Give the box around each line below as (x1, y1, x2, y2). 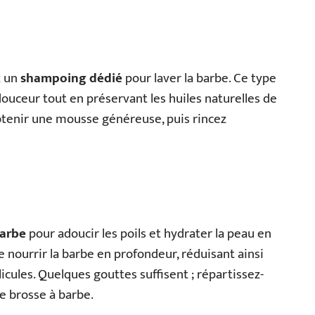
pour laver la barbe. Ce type (122, 67, 276, 89)
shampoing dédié (20, 67, 122, 89)
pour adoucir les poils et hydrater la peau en (26, 223, 271, 245)
